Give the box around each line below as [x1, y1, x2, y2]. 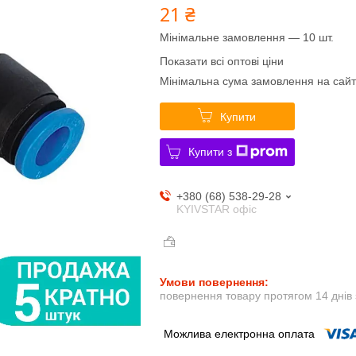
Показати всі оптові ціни [159, 54, 284, 68]
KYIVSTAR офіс [176, 202, 257, 215]
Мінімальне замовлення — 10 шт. [159, 30, 334, 44]
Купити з [188, 145, 233, 158]
